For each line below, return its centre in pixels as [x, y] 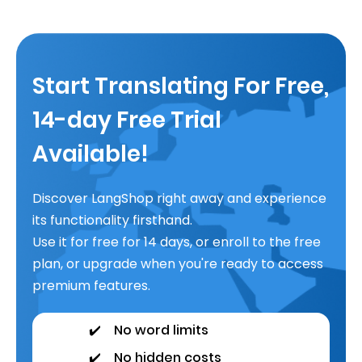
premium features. [91, 286]
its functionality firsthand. [112, 220]
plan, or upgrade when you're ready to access [178, 264]
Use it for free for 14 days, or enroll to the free [177, 242]
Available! [90, 154]
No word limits [161, 330]
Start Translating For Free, [181, 86]
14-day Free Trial [127, 120]
